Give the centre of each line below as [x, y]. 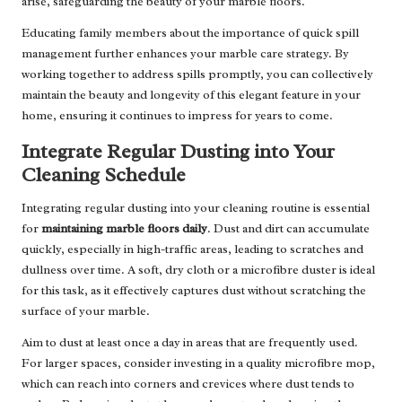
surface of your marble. [86, 311]
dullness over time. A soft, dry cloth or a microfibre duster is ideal [198, 270]
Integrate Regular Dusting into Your [178, 152]
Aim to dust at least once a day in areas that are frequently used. [190, 343]
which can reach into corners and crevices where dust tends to [188, 384]
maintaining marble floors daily [124, 229]
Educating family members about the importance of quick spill [190, 33]
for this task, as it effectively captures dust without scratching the [194, 291]
